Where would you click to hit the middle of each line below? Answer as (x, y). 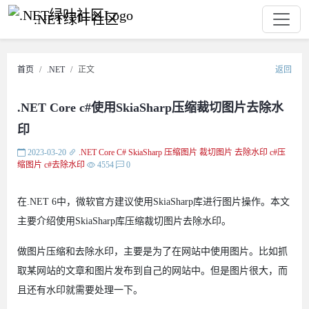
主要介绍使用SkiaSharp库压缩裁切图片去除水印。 (124, 221)
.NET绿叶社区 (76, 19)
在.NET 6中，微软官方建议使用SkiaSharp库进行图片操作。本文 (153, 202)
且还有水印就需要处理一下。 (80, 290)
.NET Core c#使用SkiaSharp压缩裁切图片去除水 (150, 108)
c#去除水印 (64, 165)
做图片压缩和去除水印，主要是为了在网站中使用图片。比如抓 (152, 251)
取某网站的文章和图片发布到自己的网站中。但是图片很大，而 (152, 271)
